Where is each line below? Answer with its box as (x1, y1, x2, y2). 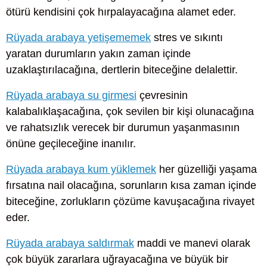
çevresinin (136, 89, 188, 101)
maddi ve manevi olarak (134, 237, 250, 250)
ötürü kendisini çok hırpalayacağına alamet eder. (6, 5, 236, 18)
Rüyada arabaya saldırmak (6, 237, 134, 250)
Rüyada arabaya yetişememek (6, 31, 151, 44)
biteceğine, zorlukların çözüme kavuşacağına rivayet (6, 195, 254, 208)
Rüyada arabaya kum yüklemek (6, 163, 156, 176)
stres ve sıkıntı (151, 31, 223, 44)
